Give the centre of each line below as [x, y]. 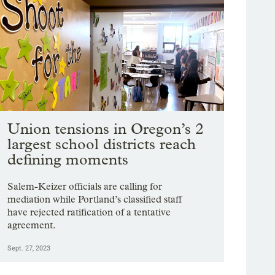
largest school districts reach [102, 144]
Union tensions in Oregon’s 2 [106, 129]
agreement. [32, 225]
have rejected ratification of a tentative [89, 212]
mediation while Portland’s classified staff [95, 199]
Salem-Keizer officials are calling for [85, 187]
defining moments [68, 160]
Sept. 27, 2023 [29, 249]
